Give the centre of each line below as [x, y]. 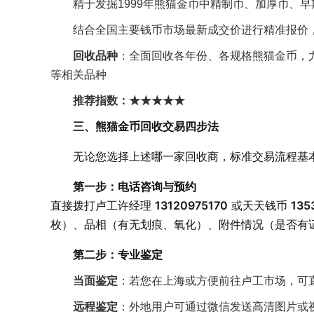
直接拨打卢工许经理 [103, 206]
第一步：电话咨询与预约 [135, 187]
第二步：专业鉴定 [118, 255]
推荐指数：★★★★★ [129, 101]
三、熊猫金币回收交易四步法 [146, 127]
